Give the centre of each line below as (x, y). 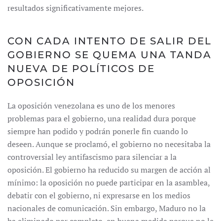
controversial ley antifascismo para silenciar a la (92, 157)
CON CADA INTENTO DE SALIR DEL (110, 41)
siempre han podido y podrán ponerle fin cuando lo (98, 131)
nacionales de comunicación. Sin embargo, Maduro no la (107, 208)
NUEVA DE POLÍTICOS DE (81, 69)
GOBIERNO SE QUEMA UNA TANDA (110, 55)
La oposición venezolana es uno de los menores (91, 106)
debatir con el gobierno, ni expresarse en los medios (99, 195)
